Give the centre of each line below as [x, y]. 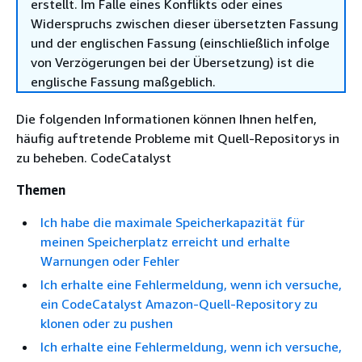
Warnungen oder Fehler [110, 261]
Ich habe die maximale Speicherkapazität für [173, 222]
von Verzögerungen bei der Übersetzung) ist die [173, 62]
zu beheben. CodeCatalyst [94, 158]
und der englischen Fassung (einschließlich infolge [180, 43]
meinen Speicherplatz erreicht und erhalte [165, 242]
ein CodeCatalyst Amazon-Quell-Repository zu [179, 304]
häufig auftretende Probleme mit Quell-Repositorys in [178, 138]
